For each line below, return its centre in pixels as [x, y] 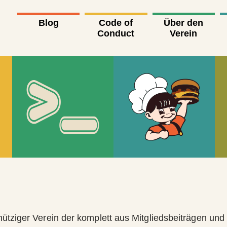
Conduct [116, 34]
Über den [184, 23]
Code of [116, 23]
